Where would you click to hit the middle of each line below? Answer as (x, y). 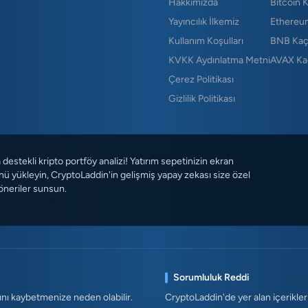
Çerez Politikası (201, 80)
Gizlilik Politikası (202, 99)
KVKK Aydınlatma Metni (219, 60)
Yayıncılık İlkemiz (204, 22)
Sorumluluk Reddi (211, 278)
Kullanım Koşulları (206, 41)
